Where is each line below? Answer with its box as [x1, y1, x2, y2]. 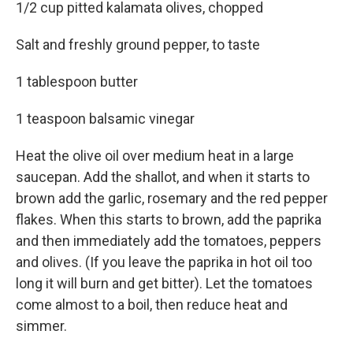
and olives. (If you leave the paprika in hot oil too [16, 254, 312, 270]
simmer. [16, 318, 67, 334]
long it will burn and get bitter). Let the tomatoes [16, 275, 313, 292]
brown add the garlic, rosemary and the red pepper [16, 190, 328, 206]
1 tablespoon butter [16, 73, 138, 90]
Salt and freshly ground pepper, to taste [16, 36, 260, 53]
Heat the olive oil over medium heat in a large [16, 147, 294, 164]
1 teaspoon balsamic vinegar [16, 110, 195, 127]
